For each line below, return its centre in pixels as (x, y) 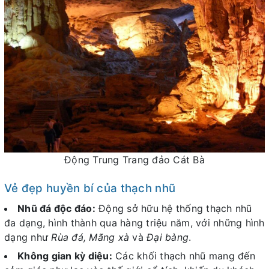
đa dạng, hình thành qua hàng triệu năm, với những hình (134, 223)
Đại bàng (168, 237)
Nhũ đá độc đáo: (56, 209)
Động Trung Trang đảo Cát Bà (134, 160)
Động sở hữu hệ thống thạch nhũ (174, 209)
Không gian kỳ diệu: (65, 255)
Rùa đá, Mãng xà (90, 237)
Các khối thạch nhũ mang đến (183, 255)
